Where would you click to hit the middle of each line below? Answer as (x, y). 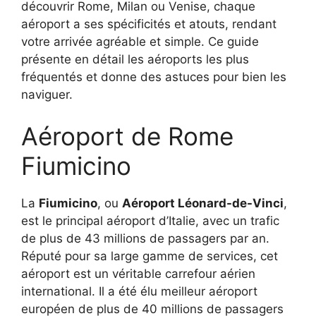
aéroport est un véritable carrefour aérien (138, 274)
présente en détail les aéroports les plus (135, 59)
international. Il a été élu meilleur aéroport (139, 292)
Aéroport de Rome (127, 136)
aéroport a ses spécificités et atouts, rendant (149, 24)
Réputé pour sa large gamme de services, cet (150, 256)
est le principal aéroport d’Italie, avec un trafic (150, 221)
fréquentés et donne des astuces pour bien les (154, 77)
